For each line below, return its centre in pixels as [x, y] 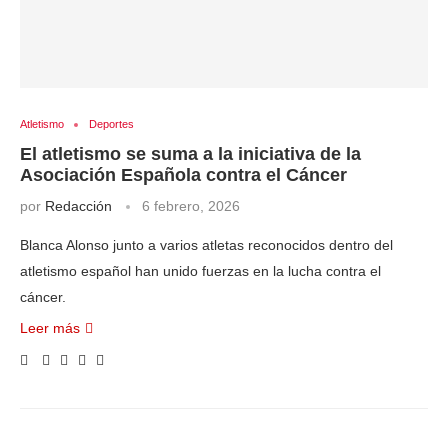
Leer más [50, 328]
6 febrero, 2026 [191, 206]
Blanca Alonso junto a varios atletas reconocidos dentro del [206, 245]
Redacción [78, 206]
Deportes [111, 124]
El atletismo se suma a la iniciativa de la [190, 154]
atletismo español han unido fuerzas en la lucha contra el [200, 271]
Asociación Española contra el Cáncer [183, 175]
